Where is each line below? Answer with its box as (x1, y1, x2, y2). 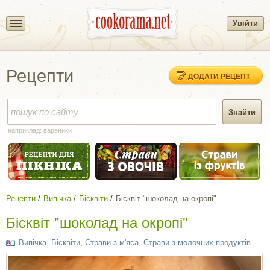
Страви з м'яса (85, 237, 139, 247)
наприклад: (8, 127, 43, 134)
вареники (43, 127, 72, 134)
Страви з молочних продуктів (143, 237, 251, 247)
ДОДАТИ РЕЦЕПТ (188, 71, 250, 81)
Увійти (233, 18, 258, 28)
